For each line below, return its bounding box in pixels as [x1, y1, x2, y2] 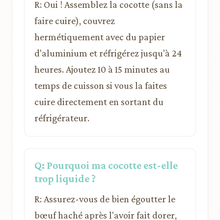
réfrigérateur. [34, 112, 89, 123]
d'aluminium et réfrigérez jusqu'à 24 [34, 47, 182, 58]
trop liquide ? [34, 172, 96, 185]
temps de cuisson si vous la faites [34, 80, 167, 91]
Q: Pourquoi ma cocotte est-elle [34, 159, 178, 171]
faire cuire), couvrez [34, 15, 115, 26]
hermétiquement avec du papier [34, 31, 165, 42]
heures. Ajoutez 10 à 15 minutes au [34, 63, 170, 75]
